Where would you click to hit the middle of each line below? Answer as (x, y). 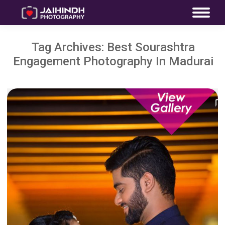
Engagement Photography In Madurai (113, 61)
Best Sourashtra (151, 47)
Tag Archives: (69, 47)
